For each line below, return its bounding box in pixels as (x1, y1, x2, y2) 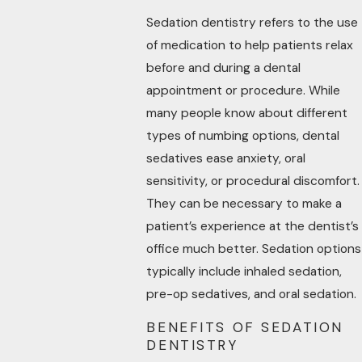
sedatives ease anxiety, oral (146, 149, 306, 166)
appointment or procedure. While (146, 82, 341, 99)
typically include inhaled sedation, (146, 263, 343, 280)
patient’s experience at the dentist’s (146, 217, 360, 234)
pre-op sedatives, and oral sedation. (146, 285, 357, 302)
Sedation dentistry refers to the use (146, 14, 359, 31)
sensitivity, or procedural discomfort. (146, 172, 360, 189)
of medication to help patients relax (146, 36, 354, 53)
